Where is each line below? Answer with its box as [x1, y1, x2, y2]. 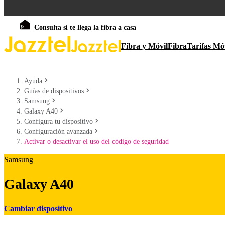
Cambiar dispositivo [4, 204, 72, 213]
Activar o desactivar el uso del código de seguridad [24, 138, 169, 145]
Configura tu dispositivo [24, 118, 93, 125]
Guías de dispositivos [24, 87, 84, 95]
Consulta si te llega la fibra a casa [34, 24, 136, 31]
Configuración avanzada [24, 128, 92, 135]
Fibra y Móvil [121, 42, 168, 50]
